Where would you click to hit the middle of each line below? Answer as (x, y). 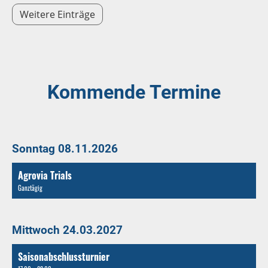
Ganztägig (30, 188)
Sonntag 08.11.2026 (65, 148)
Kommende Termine (134, 92)
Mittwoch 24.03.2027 (67, 230)
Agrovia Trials (45, 175)
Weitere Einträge (57, 14)
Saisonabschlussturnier (64, 256)
